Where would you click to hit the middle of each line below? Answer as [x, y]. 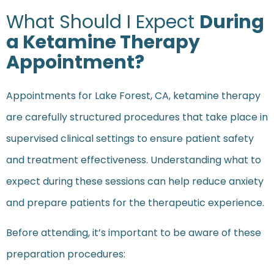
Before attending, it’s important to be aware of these [134, 233]
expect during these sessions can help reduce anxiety [135, 182]
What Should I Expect [103, 22]
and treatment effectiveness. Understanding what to [134, 160]
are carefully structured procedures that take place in [137, 117]
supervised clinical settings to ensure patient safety [130, 139]
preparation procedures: [66, 254]
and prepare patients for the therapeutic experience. [135, 203]
